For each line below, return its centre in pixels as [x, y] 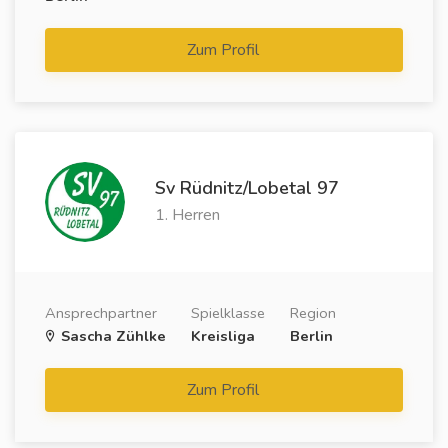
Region [313, 313]
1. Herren [187, 215]
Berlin [311, 336]
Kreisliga [223, 336]
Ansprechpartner [101, 313]
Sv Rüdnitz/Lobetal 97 [247, 188]
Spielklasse [228, 313]
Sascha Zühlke [111, 336]
